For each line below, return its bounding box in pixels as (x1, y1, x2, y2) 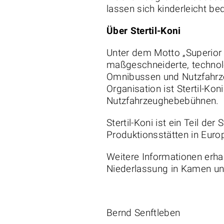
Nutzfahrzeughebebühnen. (106, 95, 219, 106)
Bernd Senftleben (106, 207, 180, 218)
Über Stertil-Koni (106, 25, 181, 36)
